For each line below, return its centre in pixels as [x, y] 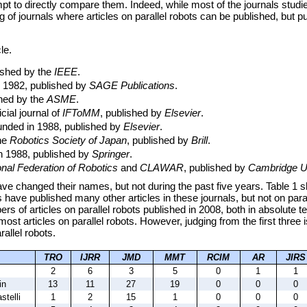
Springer [111, 154]
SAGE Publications [132, 86]
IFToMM [81, 113]
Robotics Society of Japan [68, 140]
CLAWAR [162, 168]
